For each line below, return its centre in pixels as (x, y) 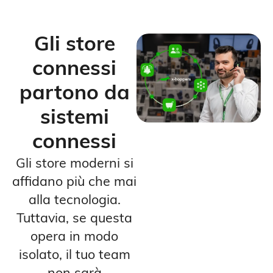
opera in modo (74, 238)
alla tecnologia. (74, 201)
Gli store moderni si (74, 165)
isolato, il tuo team (74, 256)
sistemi (74, 119)
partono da (74, 94)
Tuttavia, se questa (74, 219)
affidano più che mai (74, 183)
